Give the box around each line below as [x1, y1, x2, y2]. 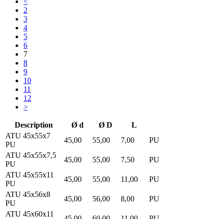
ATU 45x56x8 [5, 190, 50, 198]
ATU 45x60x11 [5, 209, 54, 218]
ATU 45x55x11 [5, 170, 54, 179]
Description [15, 120, 53, 129]
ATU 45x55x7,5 [5, 151, 56, 159]
